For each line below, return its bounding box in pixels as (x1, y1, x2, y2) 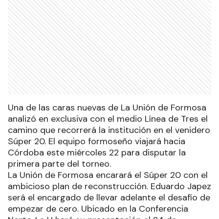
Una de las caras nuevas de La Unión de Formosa (8, 102, 206, 114)
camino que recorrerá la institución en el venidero (8, 124, 210, 136)
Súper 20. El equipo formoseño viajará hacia (8, 135, 185, 148)
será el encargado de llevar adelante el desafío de (8, 192, 210, 204)
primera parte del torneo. (8, 158, 111, 170)
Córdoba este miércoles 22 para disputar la (8, 147, 186, 159)
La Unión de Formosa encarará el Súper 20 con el (8, 169, 208, 181)
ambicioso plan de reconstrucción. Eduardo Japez (8, 180, 211, 193)
